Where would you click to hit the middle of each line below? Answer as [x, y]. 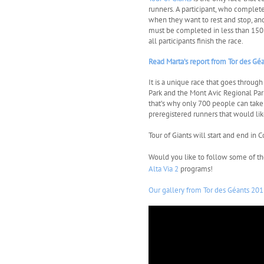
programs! [196, 169]
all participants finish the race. [196, 41]
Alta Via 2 [164, 169]
